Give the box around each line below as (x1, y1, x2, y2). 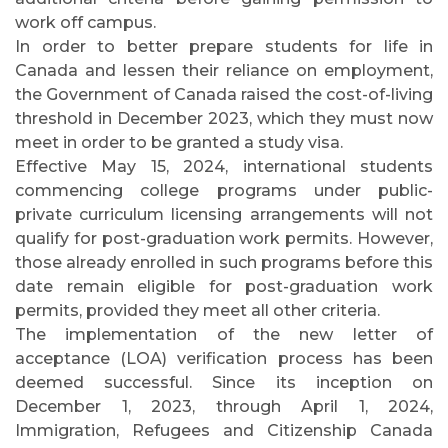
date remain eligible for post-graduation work (15, 277, 433, 296)
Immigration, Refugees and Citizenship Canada (15, 421, 433, 440)
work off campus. (15, 13, 156, 32)
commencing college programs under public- (15, 181, 433, 200)
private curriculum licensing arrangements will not (15, 205, 433, 224)
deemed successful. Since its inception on (15, 373, 433, 392)
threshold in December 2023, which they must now (15, 109, 433, 128)
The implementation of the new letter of (15, 325, 433, 344)
